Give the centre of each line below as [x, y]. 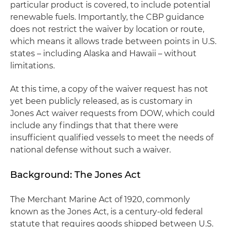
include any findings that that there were [94, 125]
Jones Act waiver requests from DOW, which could [112, 113]
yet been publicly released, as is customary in [101, 101]
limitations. [32, 66]
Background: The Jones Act [75, 175]
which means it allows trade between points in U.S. [113, 41]
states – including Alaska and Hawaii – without [103, 53]
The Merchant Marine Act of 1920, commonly [100, 199]
